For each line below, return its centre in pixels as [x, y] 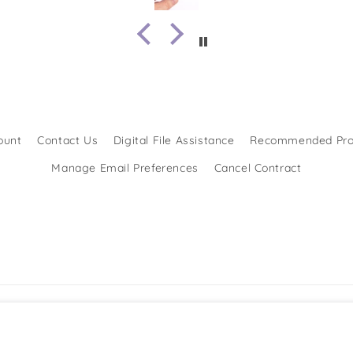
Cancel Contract [258, 168]
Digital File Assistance [174, 140]
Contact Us [68, 140]
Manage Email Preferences [125, 168]
